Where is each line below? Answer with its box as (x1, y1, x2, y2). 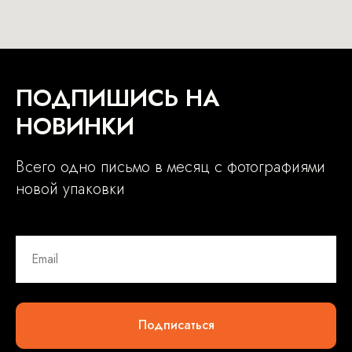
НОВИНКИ (16, 108, 134, 143)
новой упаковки (16, 177, 125, 200)
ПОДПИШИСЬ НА (16, 80, 219, 115)
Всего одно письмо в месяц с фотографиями (16, 155, 325, 178)
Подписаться (137, 316, 214, 335)
